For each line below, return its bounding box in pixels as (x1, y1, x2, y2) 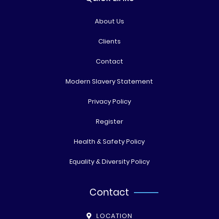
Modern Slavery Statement (66, 76, 153, 86)
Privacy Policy (88, 96, 131, 106)
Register (95, 116, 123, 126)
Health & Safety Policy (74, 136, 145, 146)
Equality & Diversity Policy (69, 156, 150, 166)
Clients (98, 36, 121, 46)
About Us (94, 16, 124, 26)
